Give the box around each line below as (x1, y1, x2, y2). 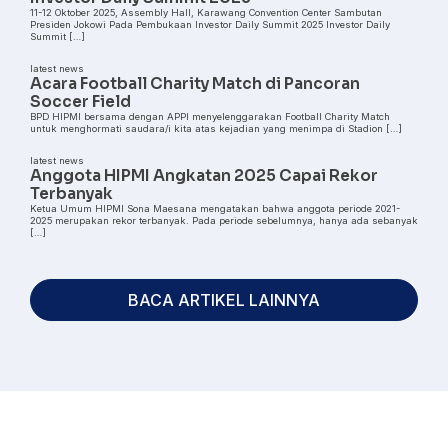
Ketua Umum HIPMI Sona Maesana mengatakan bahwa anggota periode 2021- (30, 202, 400, 214)
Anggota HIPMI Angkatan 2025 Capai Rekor (30, 165, 378, 186)
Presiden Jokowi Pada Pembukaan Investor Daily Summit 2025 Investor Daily (30, 18, 390, 30)
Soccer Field (30, 91, 131, 112)
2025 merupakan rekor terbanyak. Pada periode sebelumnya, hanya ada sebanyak (30, 214, 418, 226)
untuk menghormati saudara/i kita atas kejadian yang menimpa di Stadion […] (30, 122, 402, 134)
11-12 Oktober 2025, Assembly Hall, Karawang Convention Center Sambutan (30, 6, 382, 18)
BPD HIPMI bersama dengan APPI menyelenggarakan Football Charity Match (30, 110, 390, 122)
